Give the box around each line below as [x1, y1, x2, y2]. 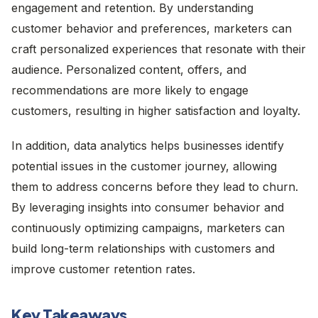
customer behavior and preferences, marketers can [11, 21, 292, 35]
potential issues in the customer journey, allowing [11, 158, 277, 173]
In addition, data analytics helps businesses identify [11, 138, 284, 153]
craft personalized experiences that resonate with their [11, 41, 306, 56]
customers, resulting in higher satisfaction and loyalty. [11, 103, 300, 118]
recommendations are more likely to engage [11, 82, 248, 97]
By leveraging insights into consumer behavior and [11, 199, 284, 214]
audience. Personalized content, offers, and [11, 62, 246, 77]
